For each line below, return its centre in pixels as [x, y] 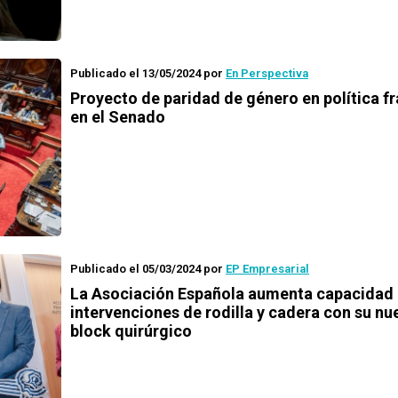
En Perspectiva [267, 73]
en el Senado [118, 117]
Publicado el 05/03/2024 [135, 269]
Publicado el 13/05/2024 [135, 73]
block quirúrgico [131, 331]
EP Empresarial [267, 269]
